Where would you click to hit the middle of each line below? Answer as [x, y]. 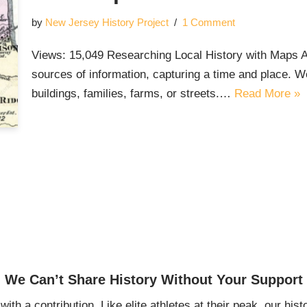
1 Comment [208, 23]
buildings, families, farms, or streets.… [133, 94]
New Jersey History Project [107, 23]
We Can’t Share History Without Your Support [153, 279]
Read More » [267, 94]
